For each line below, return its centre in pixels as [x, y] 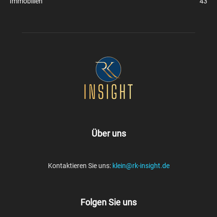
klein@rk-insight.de [141, 165]
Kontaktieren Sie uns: [80, 165]
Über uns [108, 133]
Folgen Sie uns [108, 202]
